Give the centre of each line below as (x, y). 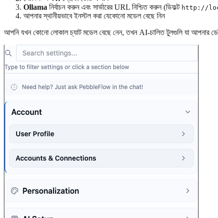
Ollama (35, 7)
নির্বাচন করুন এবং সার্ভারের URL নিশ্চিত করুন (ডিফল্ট (114, 7)
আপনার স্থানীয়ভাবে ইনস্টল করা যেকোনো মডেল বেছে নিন (94, 16)
